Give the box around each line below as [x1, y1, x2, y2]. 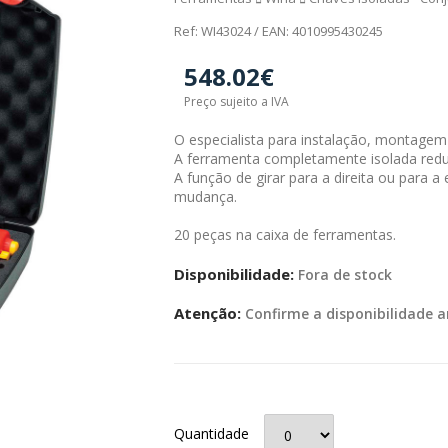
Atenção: [174, 303, 241, 323]
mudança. [174, 187, 237, 206]
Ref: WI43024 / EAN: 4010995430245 [174, 22, 383, 40]
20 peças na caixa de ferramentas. [174, 225, 396, 244]
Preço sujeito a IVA [184, 93, 289, 110]
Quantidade [174, 424, 249, 443]
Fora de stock [294, 265, 392, 284]
